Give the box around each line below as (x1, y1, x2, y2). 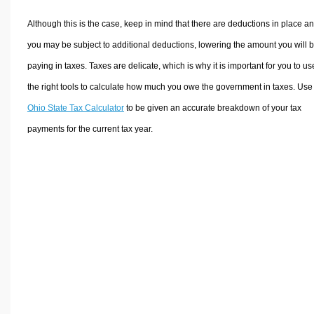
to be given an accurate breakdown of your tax (123, 102, 301, 113)
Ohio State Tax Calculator (27, 102, 124, 113)
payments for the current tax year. (27, 123, 153, 134)
